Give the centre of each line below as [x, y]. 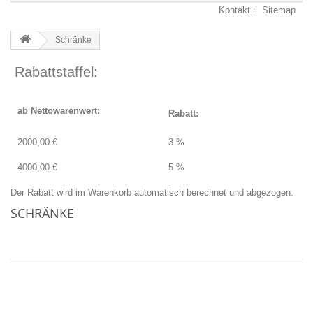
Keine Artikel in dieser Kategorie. [77, 232]
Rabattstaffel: [54, 72]
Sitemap [279, 10]
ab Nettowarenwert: [59, 111]
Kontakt [234, 10]
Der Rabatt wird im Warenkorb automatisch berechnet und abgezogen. [152, 192]
